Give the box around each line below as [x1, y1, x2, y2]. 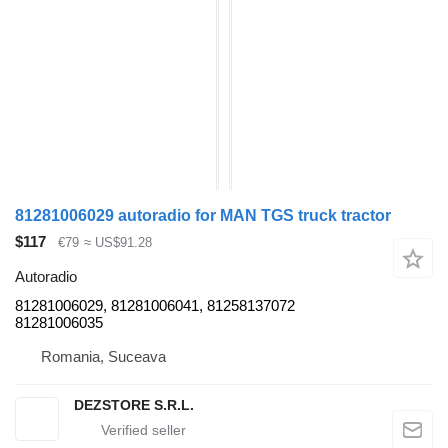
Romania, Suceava [41, 347, 166, 365]
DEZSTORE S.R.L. [74, 396, 194, 413]
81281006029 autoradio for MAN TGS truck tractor [15, 207, 391, 224]
